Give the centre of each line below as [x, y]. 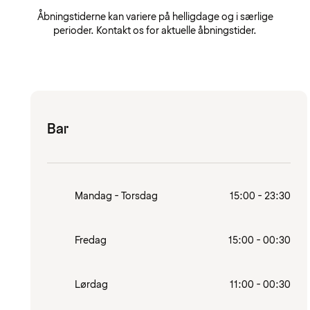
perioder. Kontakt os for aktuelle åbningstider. [155, 30]
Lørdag [91, 284]
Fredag [91, 240]
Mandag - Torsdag [116, 196]
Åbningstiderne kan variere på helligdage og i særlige [155, 17]
